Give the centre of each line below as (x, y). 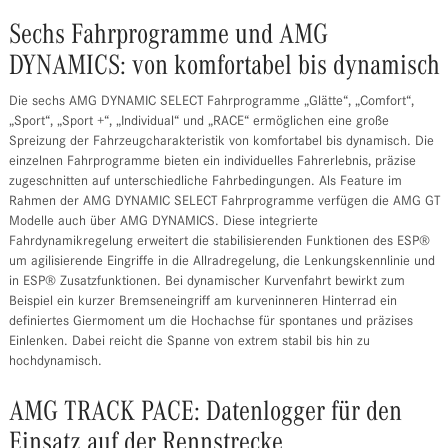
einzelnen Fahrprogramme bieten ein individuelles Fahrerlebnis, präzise (212, 162)
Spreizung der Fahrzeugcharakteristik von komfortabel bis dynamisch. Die (221, 142)
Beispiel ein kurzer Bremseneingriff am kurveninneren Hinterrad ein (202, 302)
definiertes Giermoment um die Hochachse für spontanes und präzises (210, 322)
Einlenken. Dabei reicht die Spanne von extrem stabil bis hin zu (189, 342)
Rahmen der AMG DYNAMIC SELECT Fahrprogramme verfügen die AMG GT (224, 202)
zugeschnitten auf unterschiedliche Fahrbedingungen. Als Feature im (205, 182)
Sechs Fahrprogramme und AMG (168, 36)
